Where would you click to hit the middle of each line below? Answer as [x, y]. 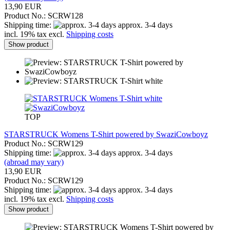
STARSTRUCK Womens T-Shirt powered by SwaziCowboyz [106, 134]
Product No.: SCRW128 [44, 15]
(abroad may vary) [34, 162]
